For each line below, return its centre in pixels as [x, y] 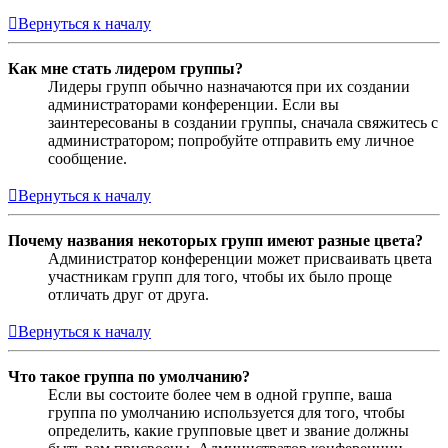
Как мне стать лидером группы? [125, 69]
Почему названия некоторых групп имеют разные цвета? [215, 241]
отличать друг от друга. [128, 295]
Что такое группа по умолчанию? [129, 377]
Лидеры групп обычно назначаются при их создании [229, 87]
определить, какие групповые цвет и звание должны [228, 431]
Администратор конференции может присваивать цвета [240, 259]
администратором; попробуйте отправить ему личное [231, 141]
